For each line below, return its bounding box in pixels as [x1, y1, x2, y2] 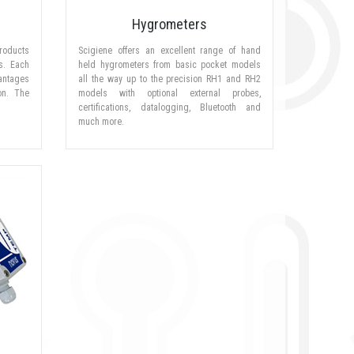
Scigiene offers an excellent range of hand [78, 45, 261, 57]
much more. [78, 116, 125, 128]
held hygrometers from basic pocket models [78, 59, 261, 71]
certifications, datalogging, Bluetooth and [78, 102, 261, 114]
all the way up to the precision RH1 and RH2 [78, 73, 261, 85]
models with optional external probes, [78, 88, 261, 100]
